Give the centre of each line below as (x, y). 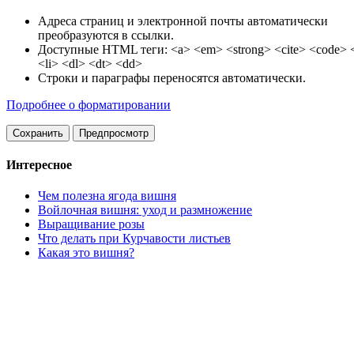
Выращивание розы (91, 224)
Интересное (39, 164)
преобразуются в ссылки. (106, 35)
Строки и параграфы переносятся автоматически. (172, 77)
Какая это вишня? (86, 253)
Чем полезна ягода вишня (107, 196)
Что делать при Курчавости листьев (134, 239)
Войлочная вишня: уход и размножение (145, 210)
